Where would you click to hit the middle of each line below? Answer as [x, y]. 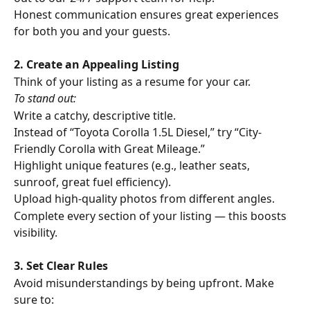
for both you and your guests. [92, 31]
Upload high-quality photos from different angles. [144, 199]
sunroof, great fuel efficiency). [92, 182]
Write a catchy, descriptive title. [95, 115]
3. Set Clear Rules [61, 266]
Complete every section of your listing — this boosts [152, 216]
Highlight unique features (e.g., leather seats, [133, 166]
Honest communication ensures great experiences [148, 14]
